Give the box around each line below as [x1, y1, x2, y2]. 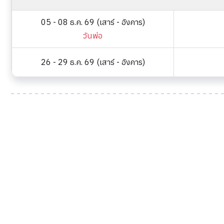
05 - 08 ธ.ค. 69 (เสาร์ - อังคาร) [40, 17, 145, 27]
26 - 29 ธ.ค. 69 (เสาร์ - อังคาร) [40, 57, 145, 67]
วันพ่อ [83, 30, 102, 40]
